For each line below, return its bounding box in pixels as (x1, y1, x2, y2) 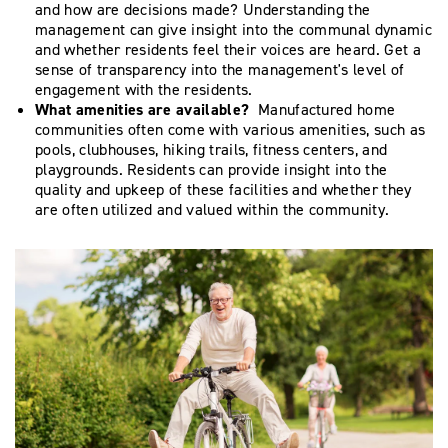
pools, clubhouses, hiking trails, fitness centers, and (35, 138, 388, 160)
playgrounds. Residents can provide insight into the (35, 158, 388, 180)
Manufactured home (257, 98, 396, 120)
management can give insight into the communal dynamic (35, 18, 432, 40)
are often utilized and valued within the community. (35, 198, 394, 220)
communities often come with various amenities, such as (35, 118, 426, 140)
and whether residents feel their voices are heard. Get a (35, 38, 421, 60)
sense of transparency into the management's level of (35, 58, 405, 80)
